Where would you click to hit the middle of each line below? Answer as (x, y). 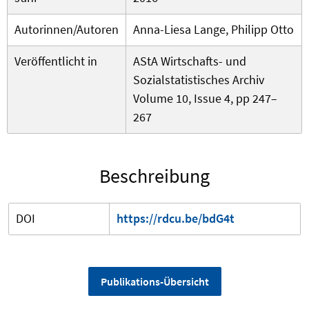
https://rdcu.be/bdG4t (176, 219)
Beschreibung (154, 176)
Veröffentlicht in (56, 61)
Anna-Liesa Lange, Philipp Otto (213, 30)
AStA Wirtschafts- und (190, 61)
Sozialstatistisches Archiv (199, 80)
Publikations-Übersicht (154, 282)
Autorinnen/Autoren (67, 30)
